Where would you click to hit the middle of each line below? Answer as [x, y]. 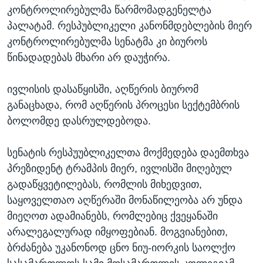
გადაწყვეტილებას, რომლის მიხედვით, [104, 184]
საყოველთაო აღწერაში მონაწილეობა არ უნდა [125, 200]
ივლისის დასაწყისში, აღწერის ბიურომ [103, 89]
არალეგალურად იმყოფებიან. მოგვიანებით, [117, 232]
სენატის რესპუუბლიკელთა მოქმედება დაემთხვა [128, 152]
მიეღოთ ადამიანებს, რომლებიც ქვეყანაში [112, 216]
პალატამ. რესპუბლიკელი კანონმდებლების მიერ [129, 26]
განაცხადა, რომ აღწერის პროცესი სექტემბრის [123, 105]
